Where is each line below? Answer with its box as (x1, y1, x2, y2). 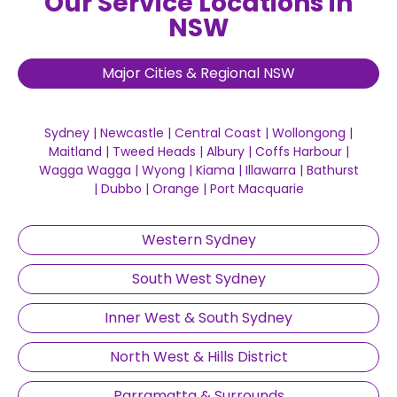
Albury (206, 142, 245, 160)
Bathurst (306, 160, 359, 179)
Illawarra (245, 160, 296, 179)
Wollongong (272, 123, 346, 142)
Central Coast (175, 123, 261, 142)
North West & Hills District (109, 346, 288, 367)
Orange (152, 179, 199, 198)
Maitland (48, 142, 102, 160)
